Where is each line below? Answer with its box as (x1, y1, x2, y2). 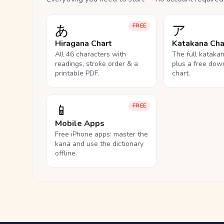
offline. (55, 148, 77, 158)
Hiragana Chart (55, 38, 112, 49)
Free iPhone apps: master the (55, 129, 148, 139)
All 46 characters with (55, 49, 126, 59)
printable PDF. (55, 68, 99, 78)
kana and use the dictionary (55, 139, 143, 148)
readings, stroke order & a (55, 59, 138, 68)
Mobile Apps (55, 118, 104, 129)
